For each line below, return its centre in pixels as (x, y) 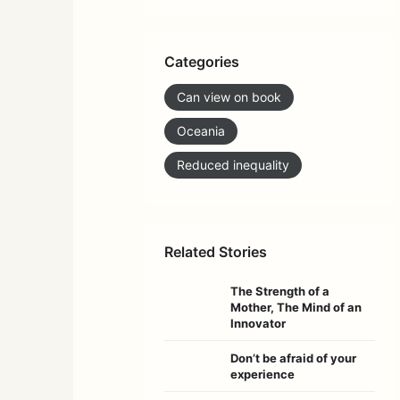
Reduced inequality (233, 164)
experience (262, 374)
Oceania (201, 130)
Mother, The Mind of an (296, 307)
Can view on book (229, 96)
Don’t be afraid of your (293, 358)
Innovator (258, 323)
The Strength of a (280, 291)
